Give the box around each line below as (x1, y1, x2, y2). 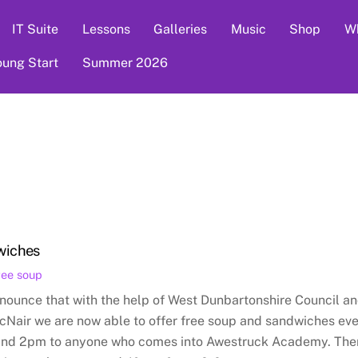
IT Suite (11, 22, 58, 37)
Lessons (82, 22, 130, 37)
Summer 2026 (82, 55, 168, 70)
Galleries (153, 22, 208, 37)
